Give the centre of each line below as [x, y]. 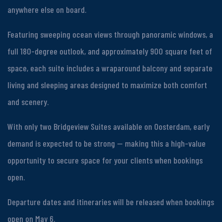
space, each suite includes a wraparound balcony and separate [110, 68]
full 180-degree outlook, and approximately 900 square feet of [110, 51]
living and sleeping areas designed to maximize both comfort [107, 84]
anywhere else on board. [47, 9]
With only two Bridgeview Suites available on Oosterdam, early [109, 126]
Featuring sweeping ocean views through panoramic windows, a [110, 34]
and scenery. [28, 101]
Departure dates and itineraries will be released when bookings [111, 201]
